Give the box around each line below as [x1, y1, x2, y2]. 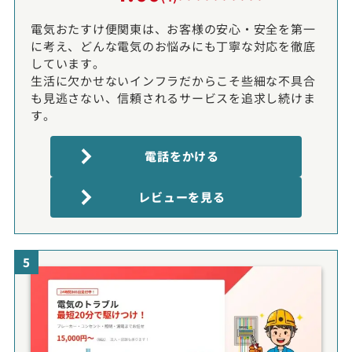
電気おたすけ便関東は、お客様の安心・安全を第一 [31, 20, 316, 37]
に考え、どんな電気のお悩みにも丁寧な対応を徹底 [31, 37, 316, 54]
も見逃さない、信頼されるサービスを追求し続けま [31, 89, 316, 106]
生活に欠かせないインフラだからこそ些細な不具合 [31, 71, 316, 89]
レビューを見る [138, 188, 225, 205]
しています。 [31, 54, 105, 71]
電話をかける [145, 147, 219, 164]
